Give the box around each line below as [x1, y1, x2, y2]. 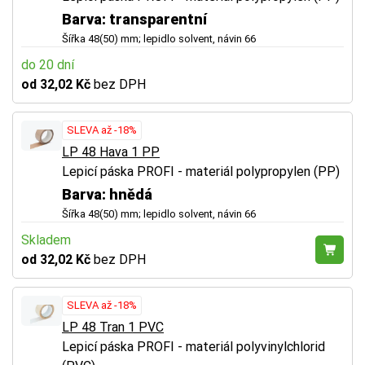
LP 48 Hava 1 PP [62, 143, 160, 160]
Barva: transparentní [62, 10, 207, 28]
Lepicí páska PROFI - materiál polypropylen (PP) [62, 163, 340, 179]
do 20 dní [21, 56, 74, 73]
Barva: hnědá [62, 185, 152, 203]
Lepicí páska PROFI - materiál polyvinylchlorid [62, 338, 325, 354]
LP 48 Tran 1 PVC [62, 319, 164, 335]
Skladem [21, 231, 71, 248]
